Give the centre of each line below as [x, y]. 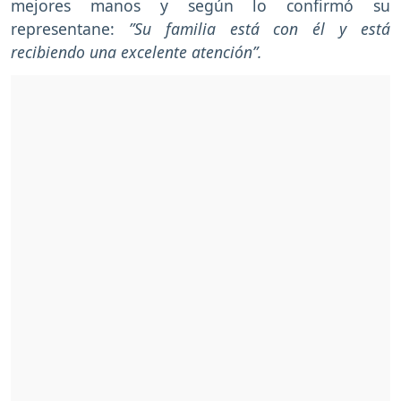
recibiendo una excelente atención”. [137, 52]
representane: [70, 29]
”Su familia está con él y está [260, 29]
